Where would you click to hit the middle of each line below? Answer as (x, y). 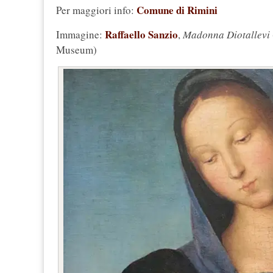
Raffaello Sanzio (141, 35)
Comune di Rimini (177, 10)
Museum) (76, 50)
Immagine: (80, 35)
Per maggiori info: (96, 10)
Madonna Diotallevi (226, 35)
